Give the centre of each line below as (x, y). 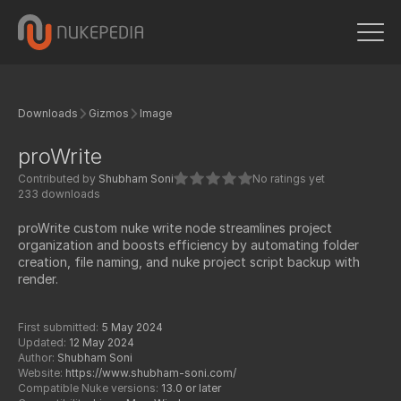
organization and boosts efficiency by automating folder (188, 245)
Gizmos (109, 113)
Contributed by (58, 179)
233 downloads (59, 194)
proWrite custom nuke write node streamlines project (175, 228)
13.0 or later (190, 388)
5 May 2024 (131, 327)
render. (38, 279)
